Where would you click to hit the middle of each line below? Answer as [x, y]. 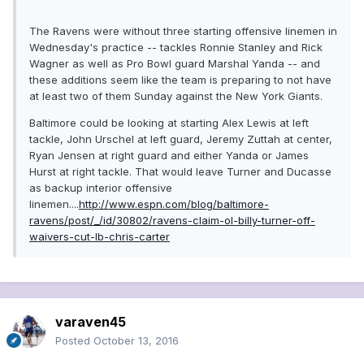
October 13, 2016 [136, 341]
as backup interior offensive [101, 188]
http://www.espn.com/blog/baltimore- [174, 204]
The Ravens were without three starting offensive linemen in [183, 31]
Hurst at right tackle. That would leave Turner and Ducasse [180, 172]
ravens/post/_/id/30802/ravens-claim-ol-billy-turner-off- [172, 221]
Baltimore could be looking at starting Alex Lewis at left [169, 123]
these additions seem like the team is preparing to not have [180, 80]
